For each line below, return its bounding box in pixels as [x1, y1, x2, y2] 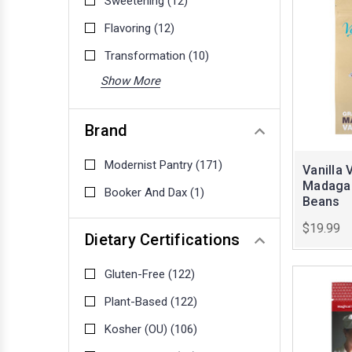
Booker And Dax [104, 185, 190, 200]
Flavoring [104, 21, 154, 36]
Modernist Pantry [104, 158, 196, 173]
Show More [101, 74, 160, 89]
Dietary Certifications [85, 230, 240, 250]
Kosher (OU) [104, 322, 170, 337]
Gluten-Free [104, 267, 168, 282]
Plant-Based [104, 295, 170, 310]
